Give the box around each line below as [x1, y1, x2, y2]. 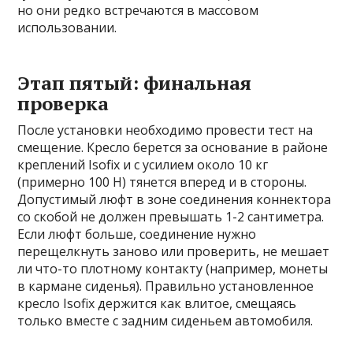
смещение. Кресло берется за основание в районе [17, 139, 329, 157]
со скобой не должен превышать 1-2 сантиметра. [17, 208, 325, 226]
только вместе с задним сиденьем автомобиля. [17, 312, 314, 330]
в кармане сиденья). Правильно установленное [17, 277, 314, 295]
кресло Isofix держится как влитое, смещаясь [17, 295, 297, 313]
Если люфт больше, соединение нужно [17, 225, 257, 243]
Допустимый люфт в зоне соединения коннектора [17, 191, 332, 209]
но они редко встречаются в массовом [17, 2, 259, 20]
